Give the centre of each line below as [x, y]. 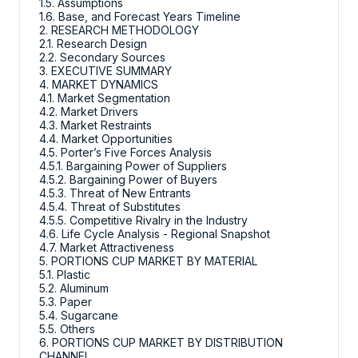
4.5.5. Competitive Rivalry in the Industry [143, 221]
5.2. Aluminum [74, 288]
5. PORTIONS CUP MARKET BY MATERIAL [148, 261]
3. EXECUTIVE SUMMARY [105, 71]
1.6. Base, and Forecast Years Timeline [140, 17]
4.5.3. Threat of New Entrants [115, 193]
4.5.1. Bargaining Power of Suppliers [133, 166]
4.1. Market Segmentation [105, 98]
